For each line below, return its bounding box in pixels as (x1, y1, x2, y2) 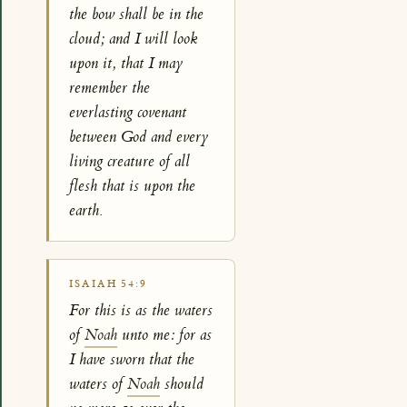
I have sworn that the (69, 349, 195, 370)
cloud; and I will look (69, 29, 198, 50)
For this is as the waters (69, 300, 213, 321)
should (160, 373, 204, 394)
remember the (69, 78, 151, 99)
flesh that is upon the (69, 176, 196, 197)
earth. (69, 201, 104, 222)
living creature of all (69, 152, 191, 173)
